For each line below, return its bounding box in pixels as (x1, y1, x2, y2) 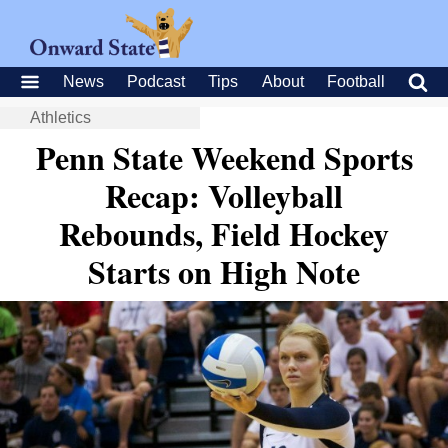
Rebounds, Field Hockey (59, 210, 389, 257)
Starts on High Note (88, 248, 360, 295)
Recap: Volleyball (105, 172, 343, 219)
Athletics (30, 109, 91, 126)
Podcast (127, 73, 186, 90)
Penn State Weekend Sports (35, 134, 413, 181)
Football (326, 73, 385, 90)
